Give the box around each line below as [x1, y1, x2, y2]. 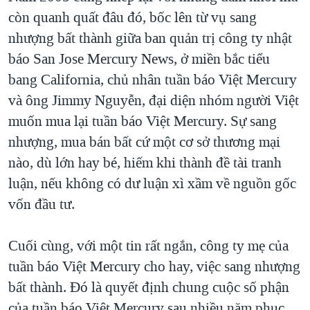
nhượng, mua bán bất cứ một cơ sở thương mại [8, 131, 280, 152]
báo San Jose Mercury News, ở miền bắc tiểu [8, 48, 270, 69]
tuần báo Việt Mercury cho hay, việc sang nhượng [8, 256, 300, 276]
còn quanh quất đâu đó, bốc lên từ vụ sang [8, 7, 257, 27]
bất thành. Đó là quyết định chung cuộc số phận [8, 277, 289, 297]
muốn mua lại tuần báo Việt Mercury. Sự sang [8, 111, 277, 131]
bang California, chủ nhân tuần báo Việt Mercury [8, 69, 297, 89]
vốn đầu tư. [8, 194, 75, 214]
